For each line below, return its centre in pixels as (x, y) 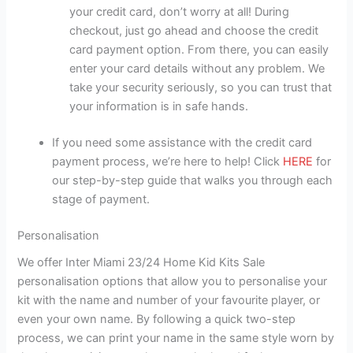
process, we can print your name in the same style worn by (176, 338)
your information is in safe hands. (159, 107)
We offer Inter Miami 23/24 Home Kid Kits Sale (141, 263)
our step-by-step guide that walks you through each (193, 180)
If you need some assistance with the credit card (182, 142)
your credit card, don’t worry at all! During (180, 12)
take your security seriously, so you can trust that (201, 88)
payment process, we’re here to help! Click (168, 161)
